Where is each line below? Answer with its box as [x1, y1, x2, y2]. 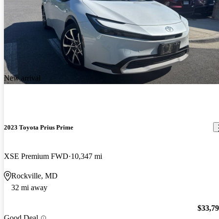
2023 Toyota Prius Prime [4, 123, 73, 131]
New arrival [4, 74, 41, 83]
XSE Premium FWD [4, 152, 68, 160]
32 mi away [11, 183, 47, 192]
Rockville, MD [11, 171, 58, 180]
